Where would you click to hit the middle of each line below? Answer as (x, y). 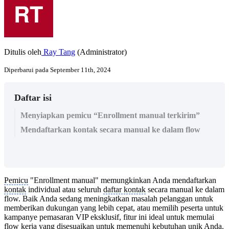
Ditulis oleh (23, 52)
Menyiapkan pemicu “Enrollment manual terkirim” (110, 115)
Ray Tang (58, 52)
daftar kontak (124, 189)
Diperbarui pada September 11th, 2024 (58, 70)
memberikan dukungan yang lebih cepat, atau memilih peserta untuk (114, 208)
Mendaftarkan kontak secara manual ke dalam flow (110, 129)
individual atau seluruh (65, 189)
